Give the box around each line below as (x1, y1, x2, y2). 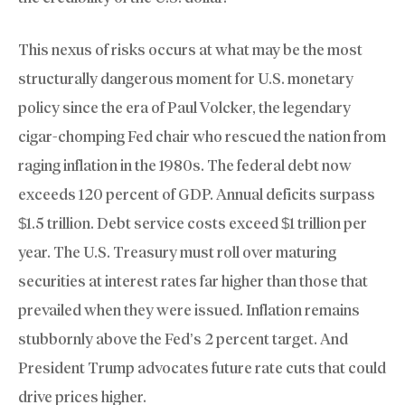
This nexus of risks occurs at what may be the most (18, 40, 363, 59)
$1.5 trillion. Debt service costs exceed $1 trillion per (18, 213, 367, 232)
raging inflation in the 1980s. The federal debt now (18, 155, 352, 174)
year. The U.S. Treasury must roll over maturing (18, 242, 336, 261)
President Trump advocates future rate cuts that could (18, 358, 386, 377)
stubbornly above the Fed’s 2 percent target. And (18, 329, 348, 348)
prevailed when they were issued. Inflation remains (18, 300, 360, 319)
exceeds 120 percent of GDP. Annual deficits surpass (18, 184, 375, 203)
